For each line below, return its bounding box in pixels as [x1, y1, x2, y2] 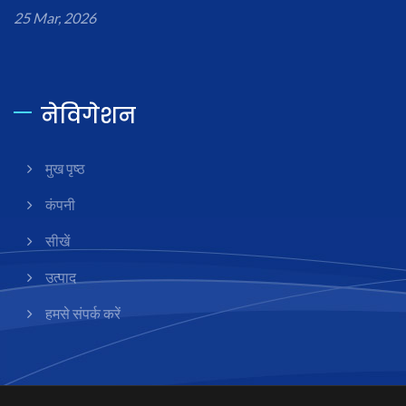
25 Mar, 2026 [14, 9, 96, 27]
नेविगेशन [41, 101, 136, 131]
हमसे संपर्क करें [45, 304, 121, 323]
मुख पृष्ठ [45, 159, 85, 178]
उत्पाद [45, 268, 76, 286]
